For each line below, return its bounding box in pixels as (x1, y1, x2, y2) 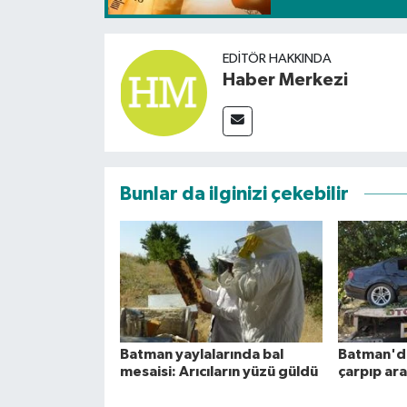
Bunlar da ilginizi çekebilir (119, 184, 349, 203)
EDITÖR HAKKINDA (222, 52, 332, 65)
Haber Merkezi (222, 71, 348, 89)
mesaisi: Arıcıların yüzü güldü (119, 364, 318, 380)
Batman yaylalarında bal (119, 347, 283, 362)
